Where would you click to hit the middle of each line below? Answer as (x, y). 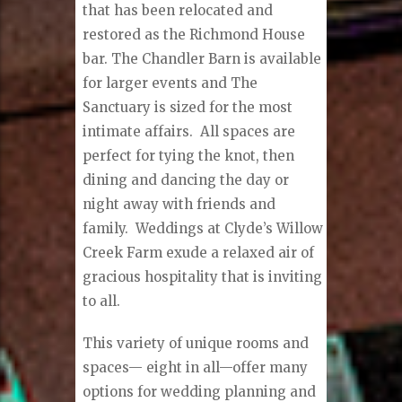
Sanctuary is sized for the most (188, 107)
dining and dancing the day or (186, 179)
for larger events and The (170, 83)
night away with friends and (179, 204)
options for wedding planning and (200, 391)
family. (106, 228)
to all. (102, 301)
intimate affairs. (138, 131)
